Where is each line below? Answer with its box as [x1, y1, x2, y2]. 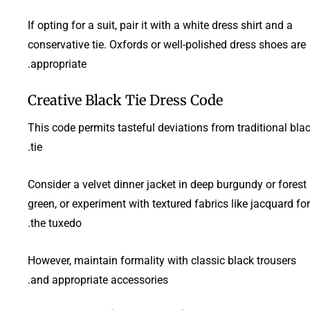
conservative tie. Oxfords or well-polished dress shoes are [28, 37, 306, 51]
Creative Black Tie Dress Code [28, 91, 223, 109]
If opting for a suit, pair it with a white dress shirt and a [28, 18, 293, 32]
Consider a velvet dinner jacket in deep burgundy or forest [28, 177, 307, 191]
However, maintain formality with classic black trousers [28, 253, 296, 267]
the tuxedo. [30, 216, 82, 230]
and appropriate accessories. [30, 273, 168, 286]
